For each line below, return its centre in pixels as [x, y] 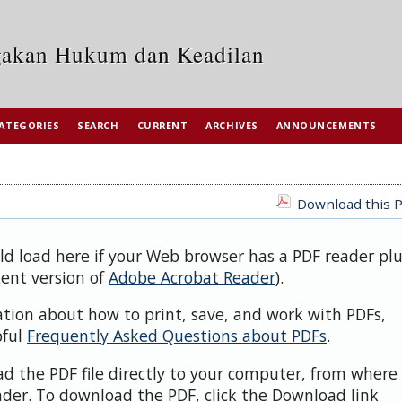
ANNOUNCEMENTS [326, 125]
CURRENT [162, 125]
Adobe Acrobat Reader [192, 277]
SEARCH [98, 125]
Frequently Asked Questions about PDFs [177, 336]
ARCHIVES [232, 125]
